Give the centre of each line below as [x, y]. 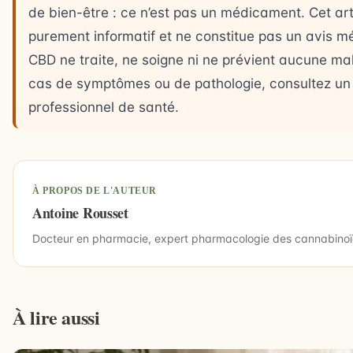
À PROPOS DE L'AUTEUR [95, 190]
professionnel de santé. [104, 106]
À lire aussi [56, 317]
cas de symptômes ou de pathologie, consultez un [190, 83]
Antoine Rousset [80, 212]
